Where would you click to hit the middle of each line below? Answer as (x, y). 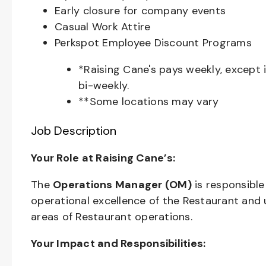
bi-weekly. (105, 85)
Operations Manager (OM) (122, 185)
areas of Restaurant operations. (112, 217)
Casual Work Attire (103, 27)
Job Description (74, 131)
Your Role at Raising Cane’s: (103, 158)
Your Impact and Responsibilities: (118, 243)
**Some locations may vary (150, 102)
